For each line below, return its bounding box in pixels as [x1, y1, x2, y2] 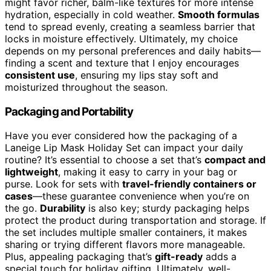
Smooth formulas [178, 8, 260, 21]
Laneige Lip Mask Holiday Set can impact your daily [5, 142, 243, 154]
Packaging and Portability [5, 104, 133, 119]
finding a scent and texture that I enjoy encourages [5, 56, 239, 69]
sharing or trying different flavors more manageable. [5, 238, 245, 251]
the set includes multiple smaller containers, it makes [5, 226, 247, 239]
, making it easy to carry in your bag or [58, 166, 237, 178]
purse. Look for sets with [5, 178, 122, 191]
